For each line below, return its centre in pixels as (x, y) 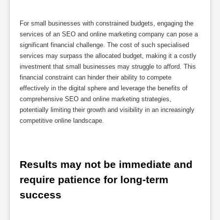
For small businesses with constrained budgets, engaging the (107, 23)
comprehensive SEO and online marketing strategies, (96, 99)
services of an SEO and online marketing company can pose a (109, 34)
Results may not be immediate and (106, 165)
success (41, 195)
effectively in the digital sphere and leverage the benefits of (104, 88)
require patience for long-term (94, 180)
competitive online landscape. (62, 120)
